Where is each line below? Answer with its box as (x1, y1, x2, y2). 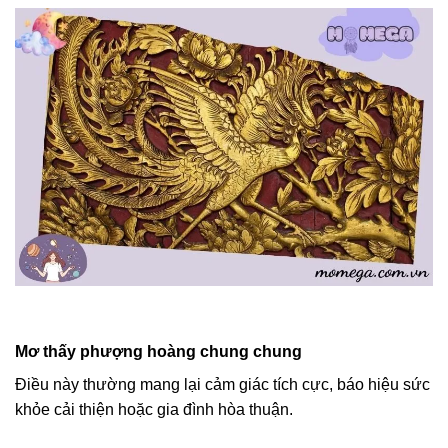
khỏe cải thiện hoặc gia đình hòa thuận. (15, 400, 293, 418)
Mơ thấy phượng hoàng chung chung (15, 342, 302, 360)
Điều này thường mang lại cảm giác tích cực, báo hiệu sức (15, 375, 430, 393)
